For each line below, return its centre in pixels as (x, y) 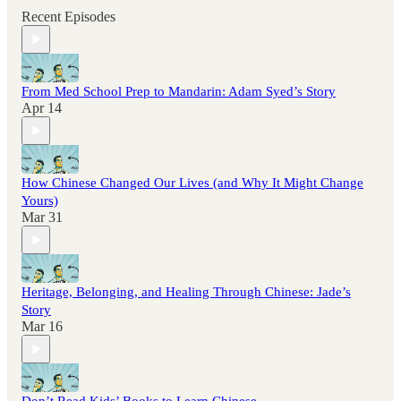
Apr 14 (42, 108)
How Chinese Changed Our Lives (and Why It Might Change (192, 183)
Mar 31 (42, 218)
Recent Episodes (68, 17)
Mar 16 (42, 327)
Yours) (40, 201)
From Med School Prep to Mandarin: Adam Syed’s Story (179, 92)
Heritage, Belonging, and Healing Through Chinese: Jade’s (186, 292)
